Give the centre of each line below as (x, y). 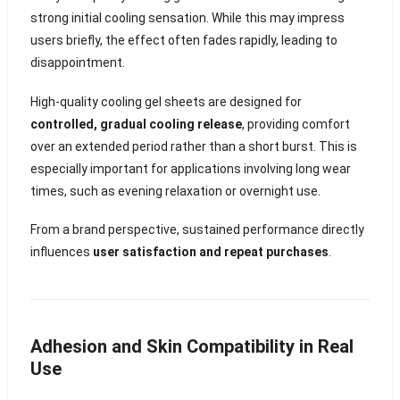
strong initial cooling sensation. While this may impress (187, 17)
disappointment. (77, 62)
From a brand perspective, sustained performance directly (197, 230)
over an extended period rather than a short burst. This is (193, 146)
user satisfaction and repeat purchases (210, 252)
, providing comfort (296, 124)
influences (61, 252)
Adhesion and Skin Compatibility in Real (192, 347)
